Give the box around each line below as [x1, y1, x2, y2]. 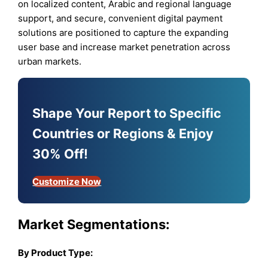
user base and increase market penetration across [18, 41, 231, 53]
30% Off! [32, 145, 89, 162]
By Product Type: [18, 247, 93, 259]
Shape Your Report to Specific [32, 105, 222, 121]
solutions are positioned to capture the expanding [18, 26, 229, 38]
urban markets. [18, 55, 82, 67]
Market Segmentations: [18, 216, 170, 232]
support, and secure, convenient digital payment [18, 12, 223, 24]
